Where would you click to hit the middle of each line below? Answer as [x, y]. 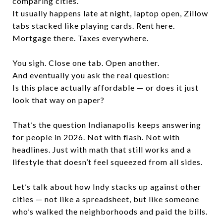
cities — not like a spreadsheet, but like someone [106, 199]
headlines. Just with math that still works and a [102, 149]
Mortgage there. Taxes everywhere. [81, 38]
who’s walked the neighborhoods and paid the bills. [110, 211]
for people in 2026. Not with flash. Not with [96, 137]
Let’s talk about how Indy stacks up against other [107, 187]
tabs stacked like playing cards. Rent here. [94, 26]
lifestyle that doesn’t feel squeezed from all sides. [108, 162]
